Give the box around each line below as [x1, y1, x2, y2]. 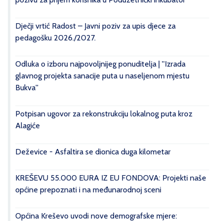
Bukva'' [15, 83, 38, 92]
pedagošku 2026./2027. [15, 33, 96, 42]
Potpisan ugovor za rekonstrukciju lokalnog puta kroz [15, 109, 192, 118]
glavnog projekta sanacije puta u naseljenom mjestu [15, 71, 189, 80]
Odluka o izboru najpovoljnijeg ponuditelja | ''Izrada [15, 59, 185, 69]
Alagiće [15, 121, 40, 130]
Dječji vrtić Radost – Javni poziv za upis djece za [15, 21, 176, 31]
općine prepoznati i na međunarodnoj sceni [15, 185, 161, 194]
